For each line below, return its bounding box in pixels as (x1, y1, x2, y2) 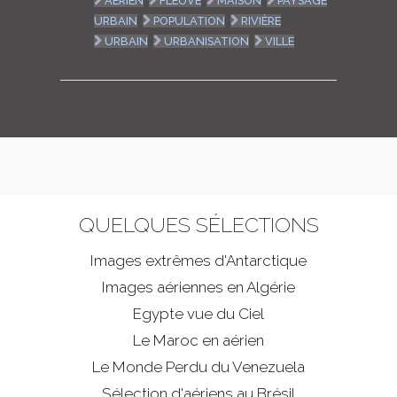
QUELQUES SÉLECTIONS (78, 213, 319, 237)
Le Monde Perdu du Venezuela (92, 358, 305, 377)
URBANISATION (164, 35, 250, 49)
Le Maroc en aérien (133, 331, 264, 350)
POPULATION (153, 14, 226, 28)
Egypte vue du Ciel (133, 305, 264, 323)
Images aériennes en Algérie (102, 278, 295, 297)
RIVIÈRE (241, 14, 282, 28)
